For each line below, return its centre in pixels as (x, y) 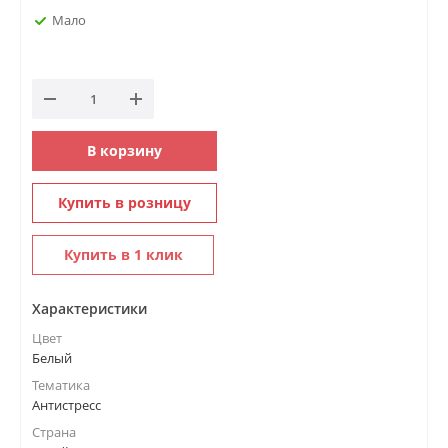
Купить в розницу (124, 202)
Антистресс (66, 405)
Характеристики (89, 308)
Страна (54, 432)
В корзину (124, 150)
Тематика (61, 385)
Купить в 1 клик (123, 254)
